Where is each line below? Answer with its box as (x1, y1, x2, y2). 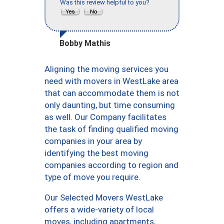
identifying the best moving (44, 147, 148, 158)
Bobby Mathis (59, 38, 110, 48)
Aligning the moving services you (44, 63, 168, 74)
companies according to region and (44, 159, 178, 170)
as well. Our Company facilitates (44, 111, 166, 122)
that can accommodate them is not (44, 87, 179, 98)
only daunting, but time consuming (44, 99, 175, 110)
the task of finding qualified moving (44, 123, 178, 134)
